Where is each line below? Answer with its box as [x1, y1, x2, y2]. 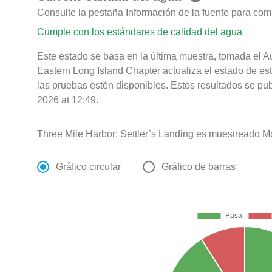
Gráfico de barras [161, 161, 236, 172]
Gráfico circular [56, 161, 121, 172]
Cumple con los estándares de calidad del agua [37, 27, 243, 38]
